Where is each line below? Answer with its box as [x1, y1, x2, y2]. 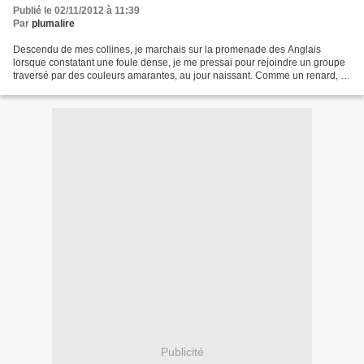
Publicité [160, 344, 204, 358]
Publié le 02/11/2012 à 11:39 [13, 5, 140, 17]
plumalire [32, 18, 75, 30]
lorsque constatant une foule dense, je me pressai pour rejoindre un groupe [13, 57, 345, 69]
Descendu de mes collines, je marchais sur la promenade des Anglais [13, 44, 321, 56]
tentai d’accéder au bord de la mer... [13, 83, 171, 95]
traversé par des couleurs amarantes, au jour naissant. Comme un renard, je [13, 70, 349, 82]
